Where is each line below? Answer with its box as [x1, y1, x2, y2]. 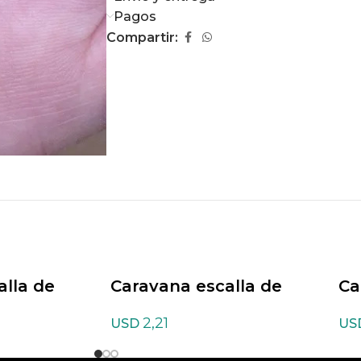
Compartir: [106, 30, 178, 46]
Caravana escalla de [110, 276, 282, 296]
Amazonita [110, 299, 203, 318]
